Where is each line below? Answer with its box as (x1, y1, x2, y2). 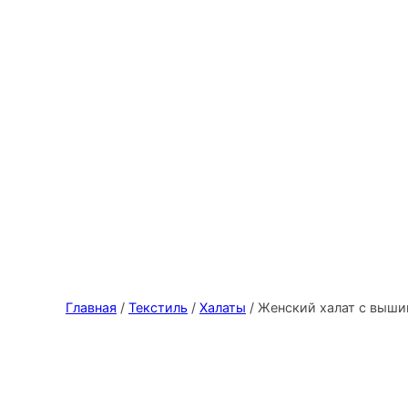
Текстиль (128, 300, 188, 315)
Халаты (199, 300, 246, 315)
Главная (66, 300, 117, 315)
